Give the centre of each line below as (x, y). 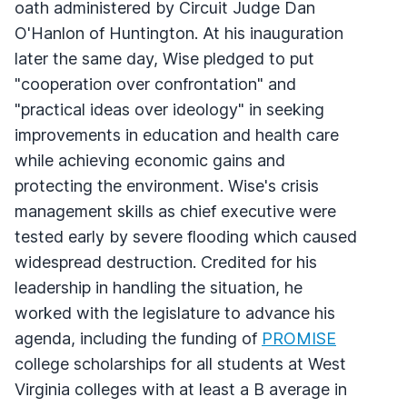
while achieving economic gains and (150, 160)
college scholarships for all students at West (180, 363)
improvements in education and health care (177, 134)
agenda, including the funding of (138, 338)
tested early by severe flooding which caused (186, 236)
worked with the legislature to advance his (175, 313)
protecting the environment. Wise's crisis (167, 185)
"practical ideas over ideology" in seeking (169, 109)
